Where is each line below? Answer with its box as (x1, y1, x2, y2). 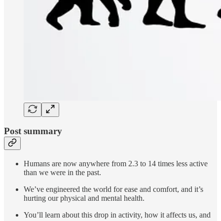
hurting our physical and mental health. (24, 193, 145, 202)
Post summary (4, 126, 62, 137)
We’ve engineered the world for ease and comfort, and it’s (24, 184, 203, 193)
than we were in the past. (24, 168, 101, 177)
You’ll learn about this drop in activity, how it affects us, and (24, 210, 211, 219)
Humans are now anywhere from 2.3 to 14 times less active (24, 159, 208, 168)
